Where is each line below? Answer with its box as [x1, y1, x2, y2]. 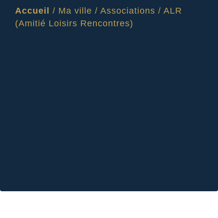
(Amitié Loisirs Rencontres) [15, 18, 133, 28]
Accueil [15, 5, 50, 16]
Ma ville [58, 5, 92, 16]
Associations [100, 5, 155, 16]
